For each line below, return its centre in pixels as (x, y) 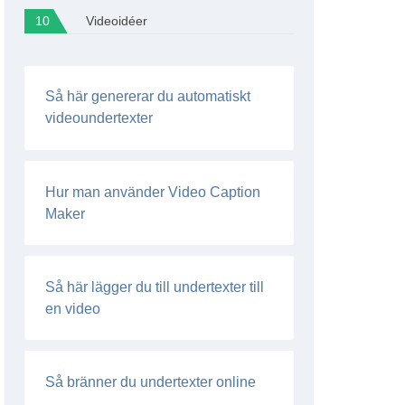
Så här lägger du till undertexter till (155, 287)
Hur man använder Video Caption (153, 192)
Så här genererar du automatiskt (148, 97)
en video (73, 308)
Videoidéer (116, 21)
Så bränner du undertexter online (151, 381)
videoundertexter (99, 118)
